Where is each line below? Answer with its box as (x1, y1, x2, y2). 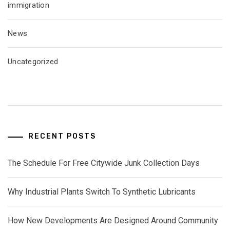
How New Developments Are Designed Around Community (8, 216, 218, 226)
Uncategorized (8, 56, 59, 66)
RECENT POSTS (28, 132, 96, 141)
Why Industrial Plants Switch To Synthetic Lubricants (8, 187, 196, 197)
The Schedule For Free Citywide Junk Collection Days (8, 158, 200, 168)
